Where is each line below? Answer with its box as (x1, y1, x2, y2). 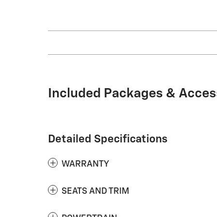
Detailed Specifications (48, 134, 168, 145)
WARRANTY (62, 160, 109, 169)
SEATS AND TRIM (62, 187, 129, 196)
